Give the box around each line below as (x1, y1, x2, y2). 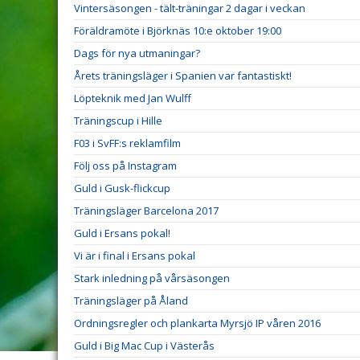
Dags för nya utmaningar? (74, 46, 200, 60)
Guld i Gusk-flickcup (74, 181, 170, 195)
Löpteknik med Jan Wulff (74, 91, 191, 105)
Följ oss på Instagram (74, 158, 177, 173)
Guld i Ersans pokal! (74, 226, 170, 240)
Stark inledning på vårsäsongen (74, 271, 230, 285)
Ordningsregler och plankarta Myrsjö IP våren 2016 (74, 316, 321, 330)
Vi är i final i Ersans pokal (74, 248, 195, 263)
